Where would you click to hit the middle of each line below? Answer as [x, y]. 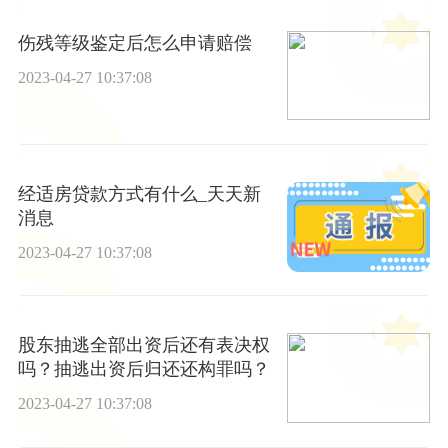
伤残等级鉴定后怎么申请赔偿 [134, 42]
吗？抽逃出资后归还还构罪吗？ [143, 369]
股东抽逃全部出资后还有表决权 [143, 345]
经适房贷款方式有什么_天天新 [139, 193]
